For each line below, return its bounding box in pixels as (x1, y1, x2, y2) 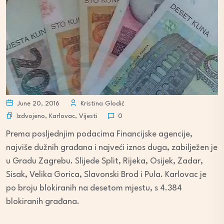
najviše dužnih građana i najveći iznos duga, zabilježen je (6, 143, 217, 152)
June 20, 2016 (15, 100, 59, 107)
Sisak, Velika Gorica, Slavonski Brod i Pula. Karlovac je (6, 170, 206, 179)
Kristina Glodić (78, 100, 124, 107)
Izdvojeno (16, 112, 45, 119)
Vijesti (79, 112, 97, 119)
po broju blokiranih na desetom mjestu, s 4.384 (6, 184, 182, 193)
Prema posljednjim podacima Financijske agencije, (6, 130, 192, 139)
